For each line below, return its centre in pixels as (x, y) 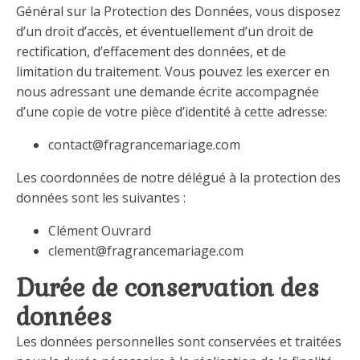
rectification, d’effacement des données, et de (151, 51)
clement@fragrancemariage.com (146, 251)
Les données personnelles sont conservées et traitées (179, 342)
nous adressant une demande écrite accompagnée (168, 92)
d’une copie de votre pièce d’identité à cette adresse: (172, 112)
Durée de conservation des (168, 288)
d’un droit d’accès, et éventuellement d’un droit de (165, 31)
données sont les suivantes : (101, 198)
